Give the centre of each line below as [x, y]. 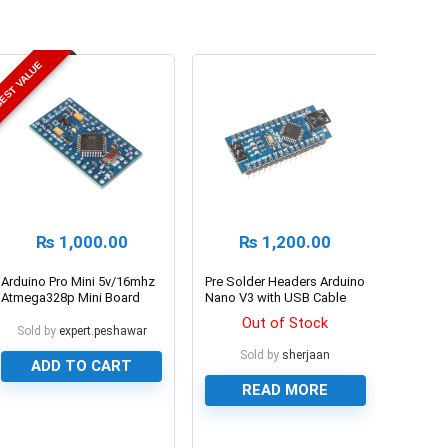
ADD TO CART [82, 365]
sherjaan [306, 354]
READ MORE [285, 389]
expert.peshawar [102, 330]
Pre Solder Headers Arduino [285, 281]
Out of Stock [285, 322]
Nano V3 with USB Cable [276, 297]
